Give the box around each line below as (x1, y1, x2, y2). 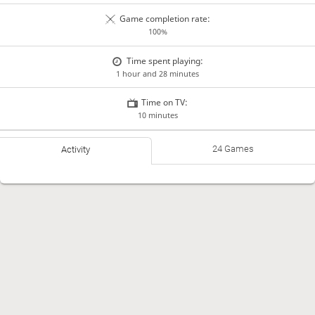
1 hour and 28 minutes (116, 67, 199, 79)
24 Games (212, 143, 255, 154)
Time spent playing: (126, 54, 203, 67)
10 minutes (137, 110, 178, 121)
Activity (60, 143, 90, 155)
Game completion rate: (119, 13, 210, 25)
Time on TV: (141, 96, 188, 109)
